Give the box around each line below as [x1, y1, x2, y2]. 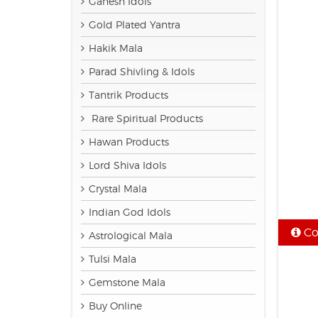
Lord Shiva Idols [89, 159, 166, 171]
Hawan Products [89, 136, 169, 148]
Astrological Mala [89, 229, 172, 241]
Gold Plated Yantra [89, 18, 180, 31]
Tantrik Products [89, 89, 168, 101]
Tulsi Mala [89, 253, 136, 265]
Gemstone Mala [89, 276, 165, 288]
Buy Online [89, 300, 142, 312]
